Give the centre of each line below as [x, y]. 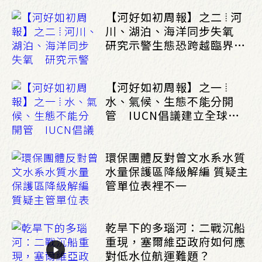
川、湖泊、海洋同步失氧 [175, 31]
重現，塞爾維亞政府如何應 [175, 241]
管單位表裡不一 [146, 185]
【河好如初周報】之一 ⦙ [166, 87]
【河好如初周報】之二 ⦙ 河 [174, 17]
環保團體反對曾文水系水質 [175, 157]
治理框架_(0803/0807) [168, 129]
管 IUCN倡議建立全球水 [173, 115]
